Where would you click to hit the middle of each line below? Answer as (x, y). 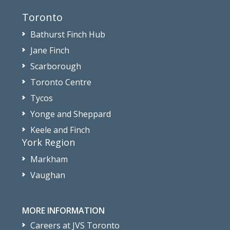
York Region (49, 142)
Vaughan (48, 175)
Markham (49, 159)
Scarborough (56, 66)
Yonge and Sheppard (71, 114)
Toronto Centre (61, 82)
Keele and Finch (60, 130)
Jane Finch (50, 51)
